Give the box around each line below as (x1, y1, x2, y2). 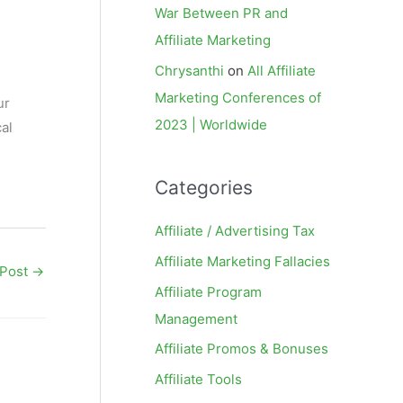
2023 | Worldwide (155, 116, 267, 133)
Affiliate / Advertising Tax (155, 222, 315, 239)
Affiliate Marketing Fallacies (155, 252, 330, 270)
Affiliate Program (155, 282, 262, 300)
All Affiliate (247, 62, 316, 79)
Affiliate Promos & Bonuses (155, 340, 328, 358)
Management (155, 309, 237, 327)
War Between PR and (155, 4, 288, 22)
